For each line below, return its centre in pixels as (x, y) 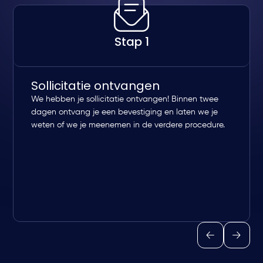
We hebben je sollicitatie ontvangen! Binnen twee (125, 100)
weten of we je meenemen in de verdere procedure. (128, 125)
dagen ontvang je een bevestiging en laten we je (125, 112)
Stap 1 (131, 42)
